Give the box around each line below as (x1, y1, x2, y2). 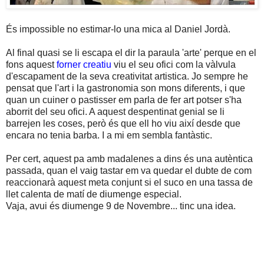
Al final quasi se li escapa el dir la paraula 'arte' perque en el (6, 47, 256, 58)
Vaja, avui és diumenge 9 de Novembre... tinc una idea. (6, 200, 236, 211)
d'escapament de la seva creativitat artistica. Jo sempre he (6, 71, 248, 81)
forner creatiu (57, 59, 111, 70)
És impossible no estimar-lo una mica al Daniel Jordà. (6, 24, 230, 34)
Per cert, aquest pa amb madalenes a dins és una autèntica (6, 153, 253, 164)
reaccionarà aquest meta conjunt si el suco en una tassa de (6, 177, 253, 187)
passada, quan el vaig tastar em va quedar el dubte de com (6, 165, 252, 176)
